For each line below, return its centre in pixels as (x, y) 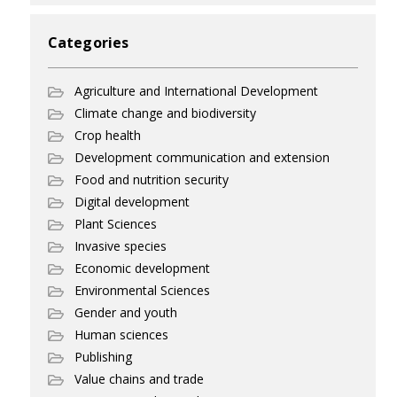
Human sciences (121, 335)
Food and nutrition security (152, 179)
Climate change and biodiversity (165, 113)
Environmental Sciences (142, 290)
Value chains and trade (139, 379)
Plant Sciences (116, 224)
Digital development (132, 202)
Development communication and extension (202, 157)
